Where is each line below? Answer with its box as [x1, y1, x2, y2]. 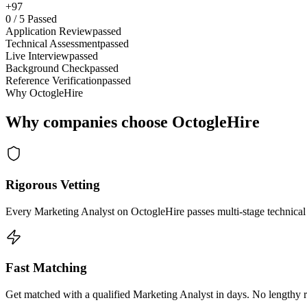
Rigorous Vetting [5, 177, 100, 192]
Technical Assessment [5, 38, 100, 50]
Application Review [5, 25, 93, 38]
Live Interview [5, 50, 69, 62]
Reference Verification [5, 75, 102, 87]
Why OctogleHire [5, 87, 83, 99]
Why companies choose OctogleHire [5, 113, 260, 132]
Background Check [5, 62, 90, 75]
